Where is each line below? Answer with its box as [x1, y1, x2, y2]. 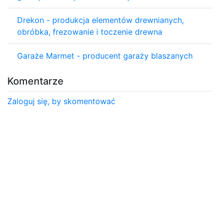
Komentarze [7, 75, 64, 87]
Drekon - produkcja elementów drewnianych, [17, 15, 184, 25]
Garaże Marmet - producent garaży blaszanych [17, 50, 193, 61]
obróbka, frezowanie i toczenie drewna [17, 26, 162, 37]
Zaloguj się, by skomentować [7, 96, 115, 106]
